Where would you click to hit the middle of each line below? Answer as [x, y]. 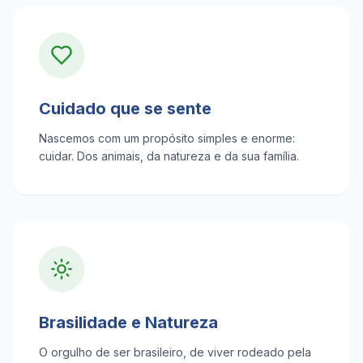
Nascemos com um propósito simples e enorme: [167, 138]
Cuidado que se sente [125, 109]
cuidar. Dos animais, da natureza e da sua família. [169, 156]
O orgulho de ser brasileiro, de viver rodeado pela [175, 352]
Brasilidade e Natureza [128, 322]
